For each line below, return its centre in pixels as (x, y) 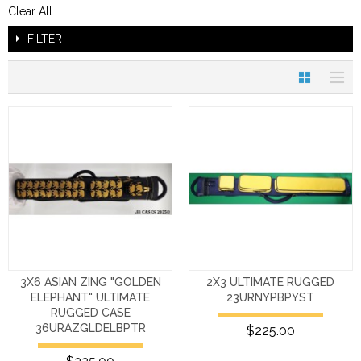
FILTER (45, 39)
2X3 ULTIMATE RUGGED (271, 282)
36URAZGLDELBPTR (90, 328)
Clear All (30, 11)
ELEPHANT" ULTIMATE (91, 298)
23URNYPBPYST (271, 298)
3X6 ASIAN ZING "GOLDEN (90, 282)
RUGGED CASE (90, 313)
